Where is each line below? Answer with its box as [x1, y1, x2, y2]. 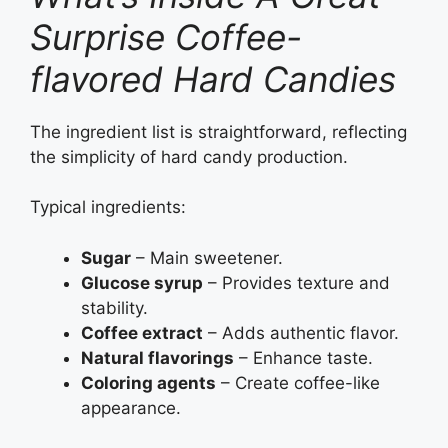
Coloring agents [81, 372, 216, 393]
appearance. [81, 397, 181, 418]
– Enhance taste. [234, 347, 373, 368]
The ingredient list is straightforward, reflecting [30, 121, 407, 142]
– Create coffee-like [216, 372, 380, 393]
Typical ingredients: [30, 197, 186, 218]
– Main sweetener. [131, 247, 283, 268]
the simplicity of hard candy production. [30, 146, 348, 167]
